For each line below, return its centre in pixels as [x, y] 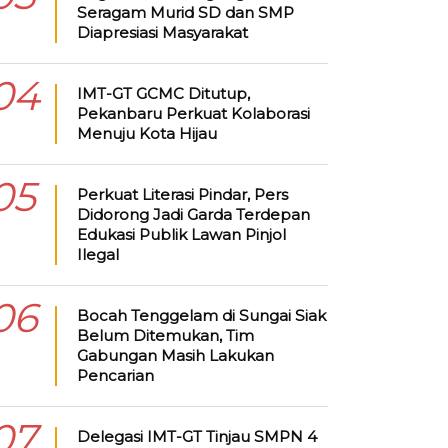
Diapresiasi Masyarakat [162, 32]
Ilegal [97, 254]
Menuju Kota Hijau [146, 133]
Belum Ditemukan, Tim [165, 335]
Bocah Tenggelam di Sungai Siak [201, 315]
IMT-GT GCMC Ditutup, [163, 93]
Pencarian [115, 375]
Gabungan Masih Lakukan [175, 355]
